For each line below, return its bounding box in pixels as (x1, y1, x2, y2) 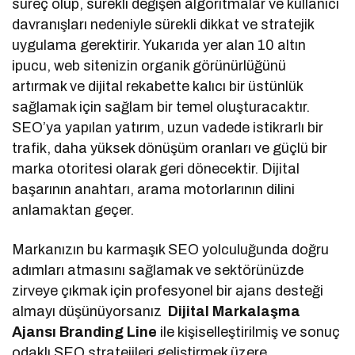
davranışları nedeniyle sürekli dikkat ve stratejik (12, 17, 315, 33)
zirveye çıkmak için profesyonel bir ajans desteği (12, 283, 324, 300)
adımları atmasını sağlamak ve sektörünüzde (12, 262, 304, 279)
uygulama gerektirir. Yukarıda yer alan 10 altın (12, 37, 307, 54)
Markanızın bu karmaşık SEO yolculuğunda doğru (12, 242, 330, 258)
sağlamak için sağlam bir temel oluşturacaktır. (12, 99, 311, 116)
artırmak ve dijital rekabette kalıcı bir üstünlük (12, 78, 303, 95)
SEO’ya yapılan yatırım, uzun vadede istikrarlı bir (12, 120, 324, 136)
